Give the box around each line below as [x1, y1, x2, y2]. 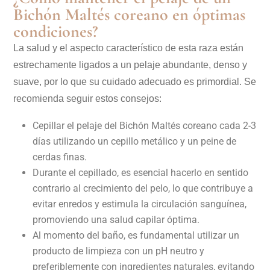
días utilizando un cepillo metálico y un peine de [33, 136, 236, 148]
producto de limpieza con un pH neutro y [33, 245, 204, 257]
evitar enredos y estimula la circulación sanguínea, [33, 198, 246, 210]
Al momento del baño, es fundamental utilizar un [33, 230, 239, 242]
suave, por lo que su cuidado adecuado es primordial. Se [13, 77, 256, 87]
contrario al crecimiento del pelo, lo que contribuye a [33, 183, 253, 195]
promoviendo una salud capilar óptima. [33, 214, 199, 226]
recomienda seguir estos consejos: [13, 93, 162, 104]
